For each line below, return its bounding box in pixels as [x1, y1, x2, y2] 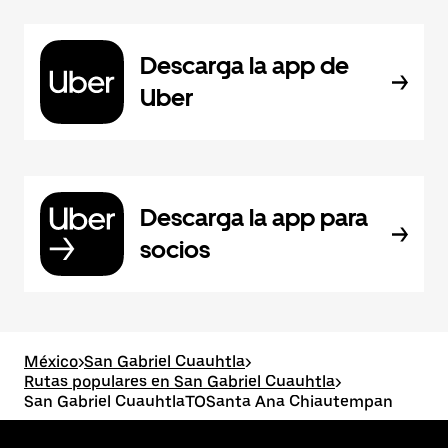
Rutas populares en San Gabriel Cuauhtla [24, 372, 335, 391]
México [24, 352, 78, 371]
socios [140, 235, 210, 264]
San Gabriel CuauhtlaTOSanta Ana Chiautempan [24, 392, 393, 411]
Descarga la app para [140, 203, 368, 232]
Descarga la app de [140, 51, 349, 80]
